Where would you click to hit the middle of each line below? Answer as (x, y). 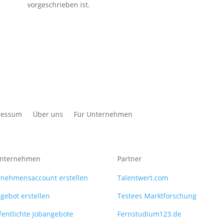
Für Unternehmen (103, 114)
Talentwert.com (143, 178)
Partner (130, 158)
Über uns (48, 114)
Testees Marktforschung (157, 196)
